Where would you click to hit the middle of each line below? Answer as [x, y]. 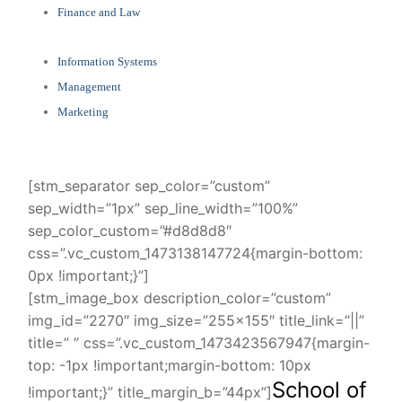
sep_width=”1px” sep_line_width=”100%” [163, 208]
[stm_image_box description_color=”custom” [179, 297]
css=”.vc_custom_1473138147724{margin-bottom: [195, 253]
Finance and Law [98, 12]
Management [89, 86]
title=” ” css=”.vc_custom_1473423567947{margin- [199, 342]
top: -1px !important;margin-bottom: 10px [170, 365]
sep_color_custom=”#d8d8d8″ [130, 230]
